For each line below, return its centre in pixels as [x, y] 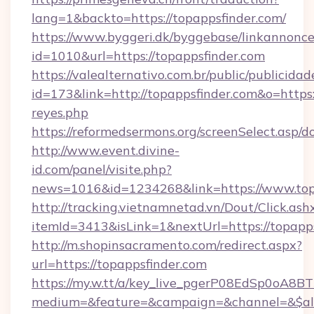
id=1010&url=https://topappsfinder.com [148, 56]
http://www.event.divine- [105, 150]
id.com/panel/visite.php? [102, 169]
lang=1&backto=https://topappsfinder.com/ [159, 18]
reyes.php [60, 112]
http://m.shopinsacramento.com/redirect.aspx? [167, 245]
